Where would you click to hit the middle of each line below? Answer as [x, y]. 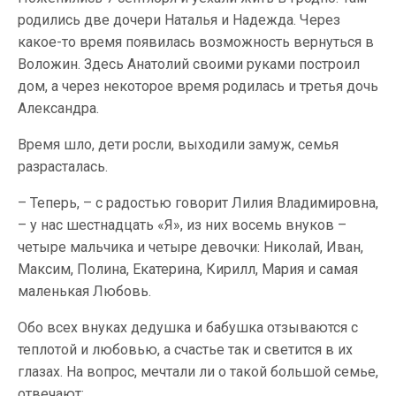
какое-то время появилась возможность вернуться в [196, 42]
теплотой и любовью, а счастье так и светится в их [185, 350]
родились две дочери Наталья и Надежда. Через [179, 20]
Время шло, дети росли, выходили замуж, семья [178, 145]
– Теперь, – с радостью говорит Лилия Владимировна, [198, 203]
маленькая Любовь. [84, 291]
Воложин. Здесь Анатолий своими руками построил [189, 64]
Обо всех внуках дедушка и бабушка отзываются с [188, 327]
